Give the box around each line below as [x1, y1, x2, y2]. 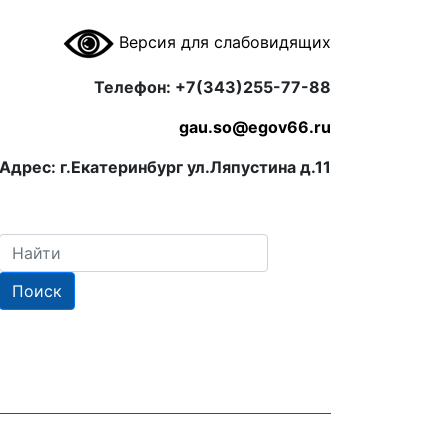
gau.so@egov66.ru [179, 117, 331, 137]
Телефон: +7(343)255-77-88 [94, 77, 331, 97]
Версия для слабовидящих [114, 31, 331, 52]
